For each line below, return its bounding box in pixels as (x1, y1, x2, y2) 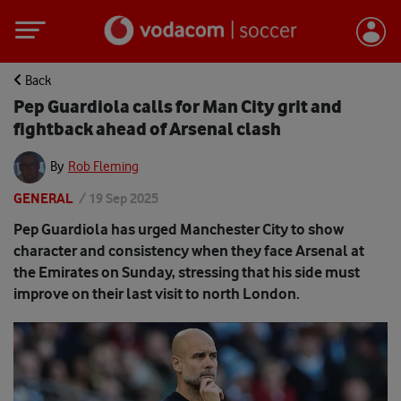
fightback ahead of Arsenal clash (13, 117, 281, 140)
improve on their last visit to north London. (13, 285, 300, 303)
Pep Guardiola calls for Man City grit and (13, 95, 342, 117)
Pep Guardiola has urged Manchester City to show (13, 220, 344, 238)
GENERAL (13, 190, 73, 207)
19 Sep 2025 (89, 190, 158, 207)
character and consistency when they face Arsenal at (13, 242, 364, 260)
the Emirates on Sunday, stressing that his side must (13, 263, 360, 281)
